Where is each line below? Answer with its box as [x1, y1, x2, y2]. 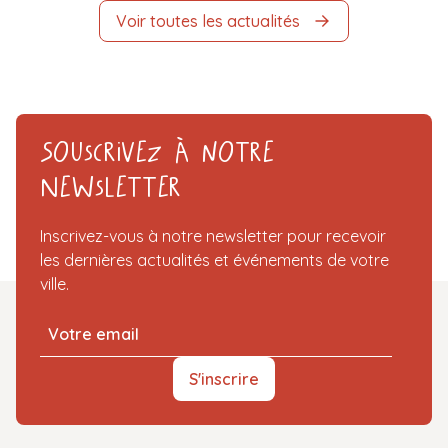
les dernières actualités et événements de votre [40, 250, 389, 271]
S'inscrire [189, 369, 259, 390]
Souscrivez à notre [40, 139, 274, 172]
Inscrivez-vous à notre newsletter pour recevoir [40, 226, 386, 247]
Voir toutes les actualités [116, 11, 300, 32]
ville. [40, 274, 69, 295]
